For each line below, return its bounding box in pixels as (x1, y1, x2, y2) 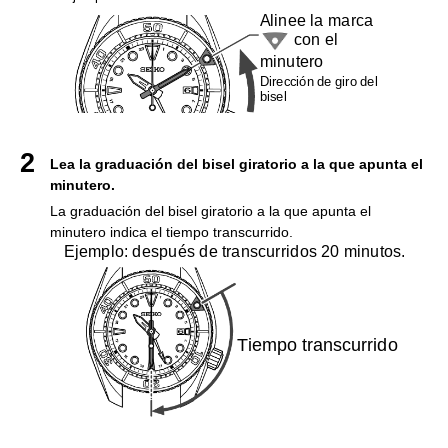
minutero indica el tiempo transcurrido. (50, 224, 293, 241)
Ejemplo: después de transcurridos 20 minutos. (64, 242, 406, 262)
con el (289, 30, 339, 50)
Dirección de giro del (259, 74, 378, 90)
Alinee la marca (259, 11, 374, 31)
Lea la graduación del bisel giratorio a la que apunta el (50, 156, 423, 173)
